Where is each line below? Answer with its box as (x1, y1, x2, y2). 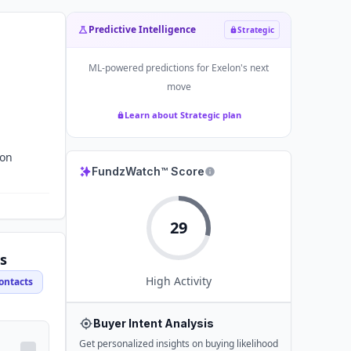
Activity (171, 273, 212, 288)
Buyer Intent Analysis (93, 317, 214, 330)
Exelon (212, 61, 241, 74)
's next (241, 61, 269, 74)
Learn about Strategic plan (124, 109, 241, 121)
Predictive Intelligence (89, 23, 196, 36)
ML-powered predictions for (89, 61, 212, 74)
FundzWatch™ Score (92, 165, 204, 178)
